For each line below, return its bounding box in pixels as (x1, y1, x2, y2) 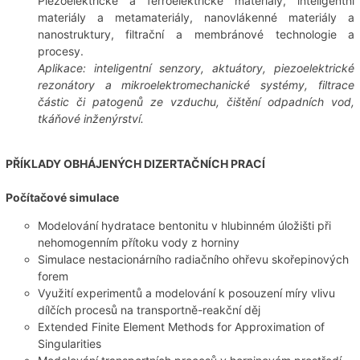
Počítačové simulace (5, 190, 119, 204)
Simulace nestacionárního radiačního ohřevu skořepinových (37, 252, 349, 266)
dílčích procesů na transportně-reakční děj (37, 302, 260, 317)
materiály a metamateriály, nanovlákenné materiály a (37, 10, 355, 24)
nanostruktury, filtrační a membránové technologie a (37, 27, 355, 41)
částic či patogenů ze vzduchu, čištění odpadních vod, (37, 94, 355, 108)
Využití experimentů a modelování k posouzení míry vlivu (37, 285, 335, 300)
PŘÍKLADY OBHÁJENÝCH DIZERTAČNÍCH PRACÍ (5, 156, 265, 170)
